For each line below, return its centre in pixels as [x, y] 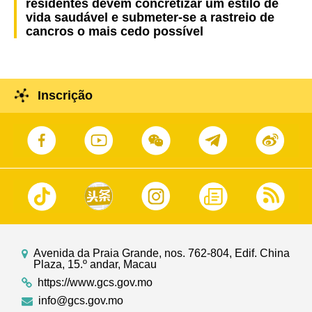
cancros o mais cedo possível [114, 32]
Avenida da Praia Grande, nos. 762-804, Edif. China [162, 253]
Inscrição [65, 96]
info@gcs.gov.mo [81, 300]
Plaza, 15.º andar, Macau [95, 264]
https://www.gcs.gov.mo [95, 282]
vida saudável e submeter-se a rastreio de [150, 18]
